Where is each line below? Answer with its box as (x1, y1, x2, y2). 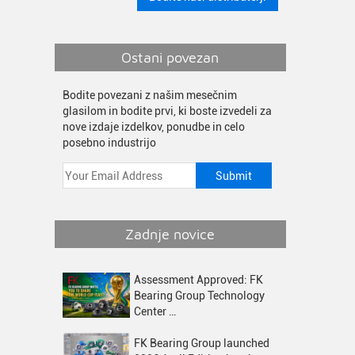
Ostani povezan (121, 49, 219, 66)
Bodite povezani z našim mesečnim (62, 89, 237, 101)
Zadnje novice (125, 226, 216, 242)
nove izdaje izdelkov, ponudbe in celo (62, 120, 245, 133)
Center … (133, 305, 176, 318)
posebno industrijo (62, 136, 156, 149)
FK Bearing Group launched (133, 337, 269, 349)
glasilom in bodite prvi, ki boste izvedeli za (62, 105, 272, 117)
